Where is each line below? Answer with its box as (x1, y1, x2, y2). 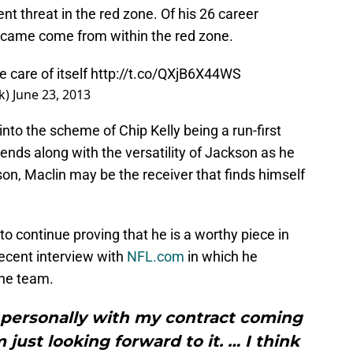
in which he (184, 248, 258, 266)
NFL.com (127, 248, 184, 266)
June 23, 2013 (13, 86, 91, 104)
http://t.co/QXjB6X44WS (91, 65, 241, 83)
